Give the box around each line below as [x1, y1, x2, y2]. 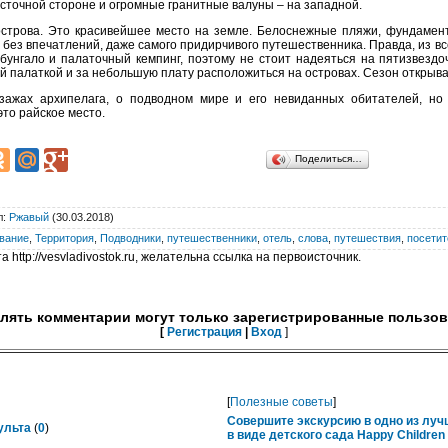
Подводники [100, 232, 161, 244]
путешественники [167, 232, 257, 244]
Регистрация [167, 325, 242, 339]
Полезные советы [230, 395, 333, 409]
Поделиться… [295, 152, 362, 164]
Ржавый [9, 211, 49, 223]
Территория [35, 232, 94, 244]
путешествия [334, 232, 401, 244]
